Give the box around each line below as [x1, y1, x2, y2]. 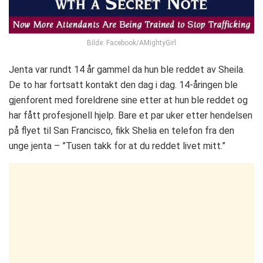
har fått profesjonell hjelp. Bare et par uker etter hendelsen [9, 109, 252, 121]
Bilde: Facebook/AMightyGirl [87, 38, 176, 47]
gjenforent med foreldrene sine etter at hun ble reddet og [9, 94, 248, 106]
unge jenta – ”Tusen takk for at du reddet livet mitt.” [9, 140, 225, 151]
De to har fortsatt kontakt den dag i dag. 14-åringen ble [9, 79, 238, 90]
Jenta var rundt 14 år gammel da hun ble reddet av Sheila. [9, 63, 245, 75]
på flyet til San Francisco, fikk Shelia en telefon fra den [9, 124, 234, 136]
